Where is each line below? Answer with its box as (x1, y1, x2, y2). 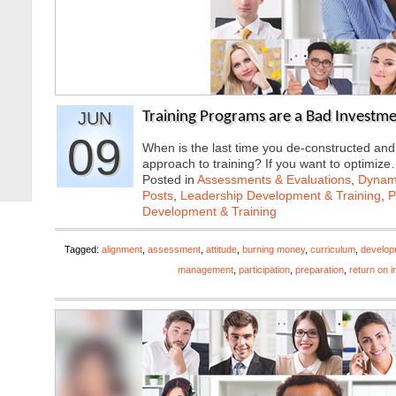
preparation (295, 264, 344, 275)
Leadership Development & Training (180, 188, 381, 202)
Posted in (142, 172, 197, 187)
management (178, 264, 233, 275)
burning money (242, 244, 305, 255)
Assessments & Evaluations (197, 172, 351, 187)
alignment (102, 244, 142, 255)
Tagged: (65, 244, 102, 255)
